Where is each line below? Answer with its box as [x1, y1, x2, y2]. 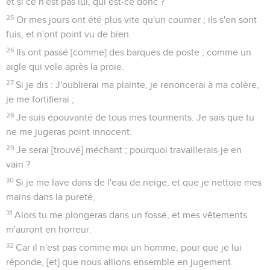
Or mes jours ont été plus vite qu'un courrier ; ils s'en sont [16, 14, 257, 25]
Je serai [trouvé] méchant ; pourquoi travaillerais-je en [16, 145, 242, 155]
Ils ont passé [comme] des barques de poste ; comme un [16, 47, 252, 57]
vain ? [6, 159, 30, 169]
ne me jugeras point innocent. [6, 127, 132, 137]
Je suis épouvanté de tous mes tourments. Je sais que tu [16, 112, 255, 122]
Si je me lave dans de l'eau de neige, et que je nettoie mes [16, 177, 262, 187]
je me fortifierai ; [6, 94, 74, 104]
